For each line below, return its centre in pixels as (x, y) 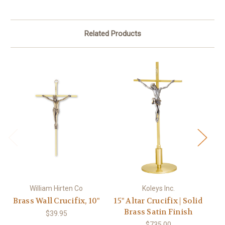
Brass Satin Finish (158, 212)
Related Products (113, 33)
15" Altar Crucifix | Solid (158, 201)
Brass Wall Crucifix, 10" (56, 201)
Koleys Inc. (158, 188)
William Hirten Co (56, 188)
